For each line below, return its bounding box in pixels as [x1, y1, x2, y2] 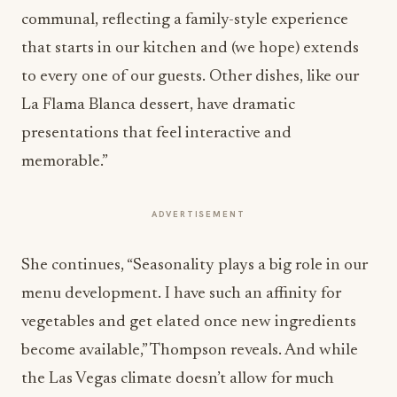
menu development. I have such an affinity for [21, 285, 341, 302]
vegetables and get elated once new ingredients [21, 314, 356, 331]
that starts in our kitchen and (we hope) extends [21, 40, 359, 57]
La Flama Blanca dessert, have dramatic [21, 97, 295, 113]
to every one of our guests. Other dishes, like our [21, 68, 359, 85]
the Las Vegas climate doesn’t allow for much [21, 370, 334, 387]
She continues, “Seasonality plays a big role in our [21, 257, 368, 274]
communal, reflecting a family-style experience [21, 12, 348, 28]
